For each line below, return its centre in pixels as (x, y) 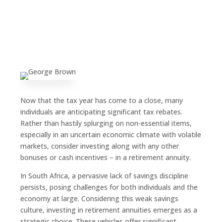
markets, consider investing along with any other (99, 146)
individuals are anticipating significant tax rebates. (101, 111)
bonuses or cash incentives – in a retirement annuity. (105, 157)
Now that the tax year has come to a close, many (101, 100)
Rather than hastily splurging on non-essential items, (106, 123)
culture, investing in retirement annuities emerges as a (109, 210)
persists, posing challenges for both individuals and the (109, 187)
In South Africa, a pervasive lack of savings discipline (104, 175)
